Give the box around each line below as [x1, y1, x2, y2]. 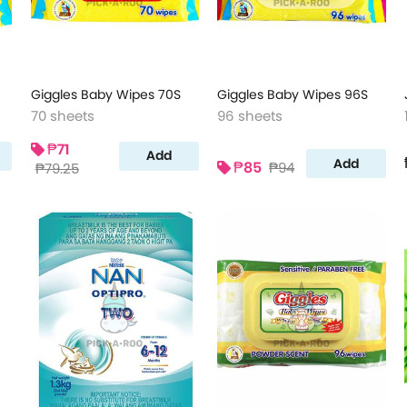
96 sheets [217, 106, 283, 125]
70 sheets [30, 106, 94, 125]
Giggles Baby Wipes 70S [30, 85, 181, 104]
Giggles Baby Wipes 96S [217, 85, 369, 104]
